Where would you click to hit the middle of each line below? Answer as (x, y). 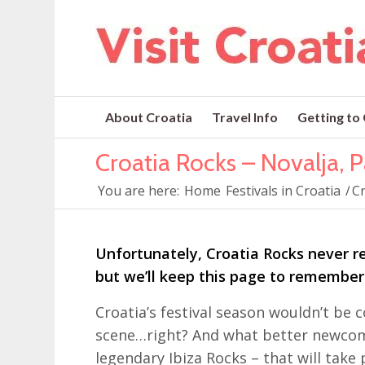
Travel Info (245, 117)
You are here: (139, 190)
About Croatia (149, 117)
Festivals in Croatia (284, 190)
